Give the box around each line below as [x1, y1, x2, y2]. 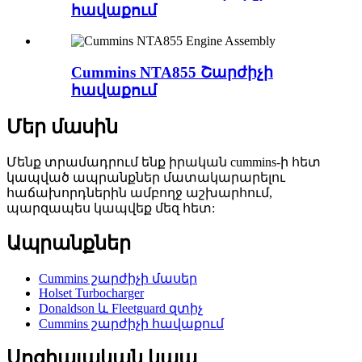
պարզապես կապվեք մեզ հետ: [6, 200, 215, 215]
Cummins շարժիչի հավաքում [39, 316, 224, 330]
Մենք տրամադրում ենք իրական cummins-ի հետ [6, 154, 321, 169]
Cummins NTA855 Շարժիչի [71, 63, 273, 81]
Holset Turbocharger [39, 285, 144, 300]
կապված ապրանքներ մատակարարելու [6, 170, 285, 184]
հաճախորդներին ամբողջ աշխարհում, [6, 185, 272, 200]
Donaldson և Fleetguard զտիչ [39, 301, 203, 315]
